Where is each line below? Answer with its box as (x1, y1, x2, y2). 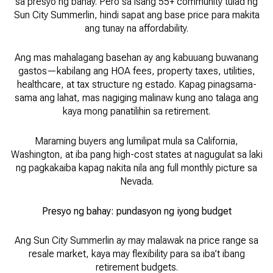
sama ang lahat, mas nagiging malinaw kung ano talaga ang (15, 92, 258, 104)
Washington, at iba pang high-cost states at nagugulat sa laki (10, 148, 263, 160)
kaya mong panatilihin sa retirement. (63, 105, 210, 118)
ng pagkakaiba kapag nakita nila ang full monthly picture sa (16, 161, 257, 174)
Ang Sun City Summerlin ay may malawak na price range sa (15, 235, 258, 247)
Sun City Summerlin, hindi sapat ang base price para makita (13, 9, 260, 21)
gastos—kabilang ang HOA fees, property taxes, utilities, (18, 65, 255, 77)
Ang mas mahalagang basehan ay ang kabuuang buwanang (15, 52, 258, 64)
